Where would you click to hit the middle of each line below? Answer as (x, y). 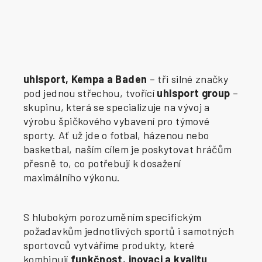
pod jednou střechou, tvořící (90, 93)
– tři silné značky (188, 79)
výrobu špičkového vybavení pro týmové (117, 121)
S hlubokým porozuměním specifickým (113, 217)
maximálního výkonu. (72, 177)
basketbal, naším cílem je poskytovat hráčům (128, 149)
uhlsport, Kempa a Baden (85, 79)
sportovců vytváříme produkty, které (109, 245)
